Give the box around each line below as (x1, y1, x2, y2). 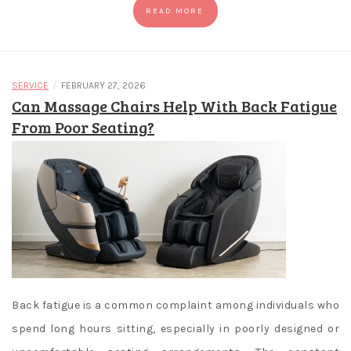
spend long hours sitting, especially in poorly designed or (12, 322, 339, 336)
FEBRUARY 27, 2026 (61, 80, 146, 92)
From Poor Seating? (12, 116, 154, 139)
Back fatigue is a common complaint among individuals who (12, 299, 339, 313)
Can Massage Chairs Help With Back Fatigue (12, 95, 337, 118)
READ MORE (146, 6, 204, 16)
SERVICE (12, 80, 49, 92)
